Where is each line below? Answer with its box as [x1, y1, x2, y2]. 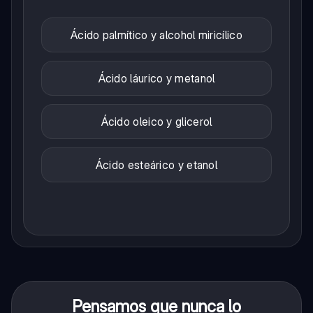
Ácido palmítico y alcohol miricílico [71, 28, 242, 43]
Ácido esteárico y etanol [95, 158, 218, 173]
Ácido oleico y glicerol [101, 115, 212, 129]
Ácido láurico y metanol [98, 71, 215, 86]
